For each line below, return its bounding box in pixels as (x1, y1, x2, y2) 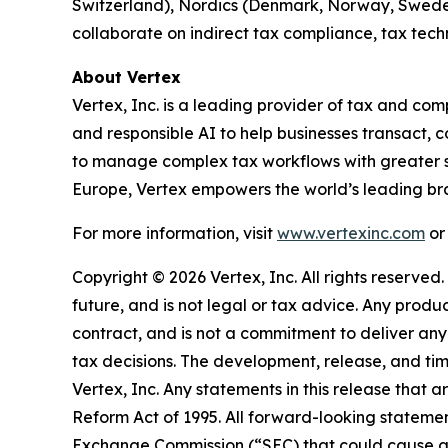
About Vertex (72, 66, 181, 87)
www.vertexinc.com (277, 222, 425, 243)
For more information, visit (72, 222, 277, 243)
